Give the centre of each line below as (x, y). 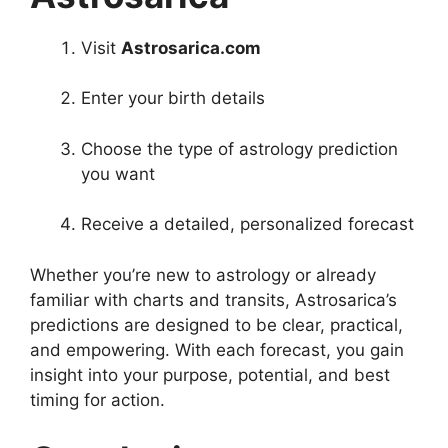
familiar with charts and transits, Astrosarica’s (213, 299)
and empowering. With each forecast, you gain (217, 349)
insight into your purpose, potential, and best (210, 374)
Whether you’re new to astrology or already (203, 274)
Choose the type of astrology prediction (239, 148)
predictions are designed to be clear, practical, (216, 324)
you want (118, 173)
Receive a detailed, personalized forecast (247, 224)
